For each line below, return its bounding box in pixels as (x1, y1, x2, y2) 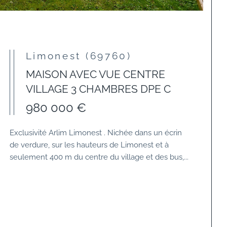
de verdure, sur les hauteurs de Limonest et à (10, 140, 169, 149)
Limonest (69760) (33, 50, 132, 61)
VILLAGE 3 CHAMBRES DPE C (25, 83, 171, 96)
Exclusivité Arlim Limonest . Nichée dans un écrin (10, 128, 182, 137)
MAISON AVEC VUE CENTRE (25, 68, 165, 81)
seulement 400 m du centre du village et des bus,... (10, 153, 189, 162)
